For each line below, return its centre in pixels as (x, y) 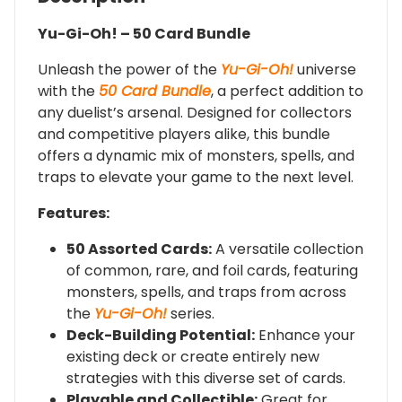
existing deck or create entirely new (193, 356)
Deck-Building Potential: (161, 335)
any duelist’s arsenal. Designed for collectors (195, 112)
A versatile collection (288, 249)
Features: (74, 213)
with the (68, 91)
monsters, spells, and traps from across (206, 292)
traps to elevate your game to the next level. (196, 177)
